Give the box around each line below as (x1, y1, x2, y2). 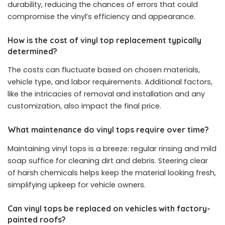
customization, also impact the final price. (8, 101, 161, 111)
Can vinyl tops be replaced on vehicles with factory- (8, 203, 210, 213)
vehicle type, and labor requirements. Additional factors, (8, 77, 212, 87)
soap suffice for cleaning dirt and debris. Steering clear (8, 155, 208, 166)
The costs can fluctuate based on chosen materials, (8, 65, 200, 75)
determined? (8, 46, 57, 56)
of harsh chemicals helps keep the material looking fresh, (8, 167, 216, 178)
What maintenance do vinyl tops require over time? (8, 125, 209, 135)
